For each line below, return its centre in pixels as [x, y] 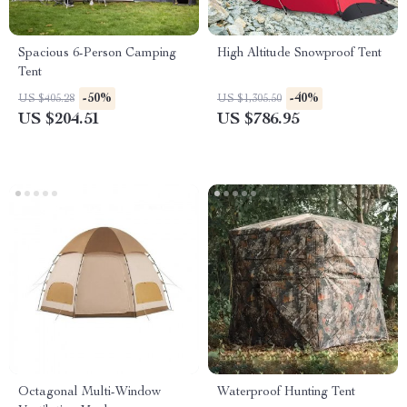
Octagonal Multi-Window [89, 392]
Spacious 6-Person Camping [97, 54]
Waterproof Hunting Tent [286, 392]
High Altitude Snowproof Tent [299, 54]
